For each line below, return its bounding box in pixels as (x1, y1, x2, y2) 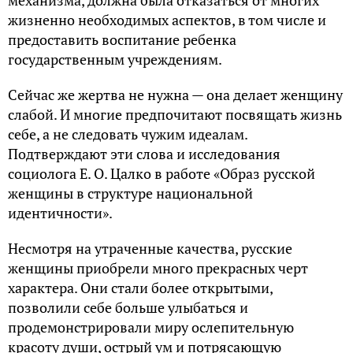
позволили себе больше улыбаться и (8, 297, 248, 317)
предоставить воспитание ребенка (8, 29, 236, 49)
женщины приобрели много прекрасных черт (8, 258, 308, 277)
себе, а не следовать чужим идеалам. (8, 124, 247, 143)
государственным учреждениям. (8, 49, 222, 69)
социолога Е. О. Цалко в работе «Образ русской (8, 163, 315, 183)
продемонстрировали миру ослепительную (8, 317, 294, 336)
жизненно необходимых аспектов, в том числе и (8, 9, 326, 29)
